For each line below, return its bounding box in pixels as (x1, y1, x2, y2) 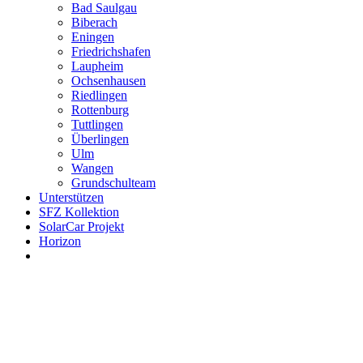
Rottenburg (71, 103, 129, 117)
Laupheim (71, 59, 123, 73)
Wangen (71, 161, 113, 175)
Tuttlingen (71, 117, 123, 131)
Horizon (39, 234, 81, 248)
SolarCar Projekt (39, 220, 124, 233)
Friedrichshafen (71, 45, 151, 58)
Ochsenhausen (71, 74, 146, 88)
